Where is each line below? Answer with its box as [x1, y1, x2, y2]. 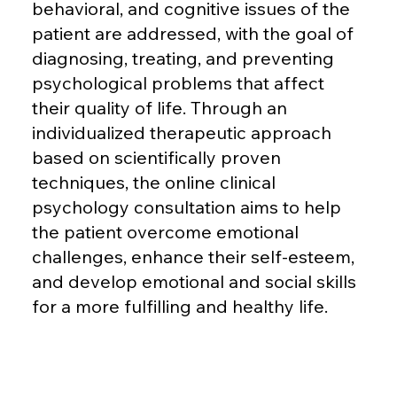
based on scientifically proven [31, 145, 281, 168]
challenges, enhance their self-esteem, [31, 245, 354, 268]
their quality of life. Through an [31, 96, 287, 119]
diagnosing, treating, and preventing [31, 46, 334, 69]
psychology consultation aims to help [31, 195, 341, 218]
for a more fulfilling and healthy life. [31, 294, 328, 317]
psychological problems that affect [31, 71, 324, 94]
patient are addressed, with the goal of [31, 21, 354, 44]
